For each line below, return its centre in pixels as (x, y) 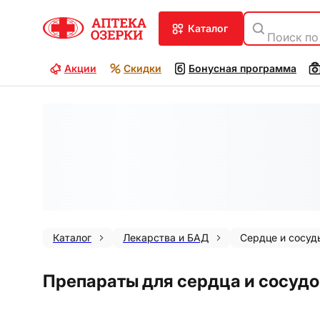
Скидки (142, 68)
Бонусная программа (242, 68)
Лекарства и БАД (166, 237)
